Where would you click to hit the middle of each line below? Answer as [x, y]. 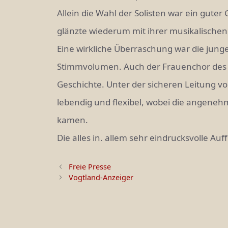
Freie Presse [90, 166]
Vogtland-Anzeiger [101, 177]
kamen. [73, 120]
